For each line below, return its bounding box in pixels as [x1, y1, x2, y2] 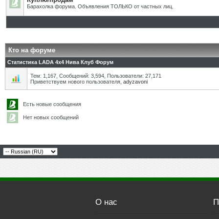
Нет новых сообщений [20, 114, 79, 120]
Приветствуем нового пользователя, [30, 79, 123, 85]
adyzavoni [123, 79, 148, 85]
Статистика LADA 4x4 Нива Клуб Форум [7, 59, 113, 65]
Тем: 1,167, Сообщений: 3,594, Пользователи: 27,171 [30, 73, 161, 79]
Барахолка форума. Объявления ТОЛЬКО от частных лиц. [27, 3, 174, 9]
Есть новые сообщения [20, 101, 81, 107]
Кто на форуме [8, 46, 55, 54]
